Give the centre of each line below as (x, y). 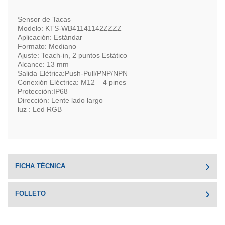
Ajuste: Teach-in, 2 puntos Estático (72, 55)
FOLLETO (30, 194)
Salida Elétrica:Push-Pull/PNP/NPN (73, 73)
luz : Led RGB (40, 109)
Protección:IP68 (43, 91)
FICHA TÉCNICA (40, 166)
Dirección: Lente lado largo (60, 100)
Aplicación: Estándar (50, 37)
